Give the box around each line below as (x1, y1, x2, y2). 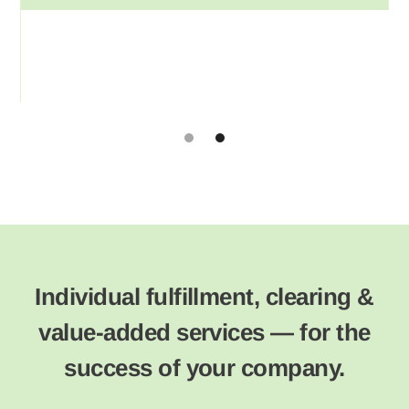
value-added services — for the (38, 318, 371, 346)
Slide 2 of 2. (19, 102, 93, 118)
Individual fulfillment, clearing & (35, 282, 374, 310)
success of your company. (64, 353, 345, 382)
